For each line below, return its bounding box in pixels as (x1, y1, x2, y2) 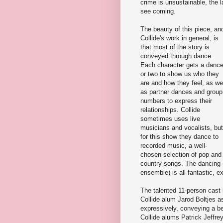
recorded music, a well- (140, 141, 207, 149)
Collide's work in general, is (140, 34, 219, 42)
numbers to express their (140, 97, 212, 105)
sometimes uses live (140, 114, 200, 122)
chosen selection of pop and (140, 150, 222, 158)
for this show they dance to (140, 132, 219, 140)
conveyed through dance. (140, 52, 213, 60)
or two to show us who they (140, 70, 219, 78)
